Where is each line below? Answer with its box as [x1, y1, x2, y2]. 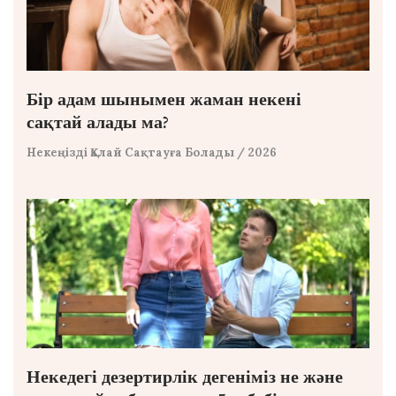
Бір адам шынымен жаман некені [27, 87, 301, 111]
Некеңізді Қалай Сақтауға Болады [27, 144, 234, 160]
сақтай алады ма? [27, 110, 169, 134]
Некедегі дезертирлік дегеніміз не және [27, 364, 343, 389]
